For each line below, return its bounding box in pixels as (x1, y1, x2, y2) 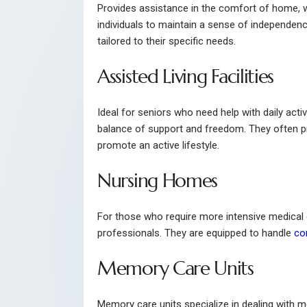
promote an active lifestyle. (97, 138, 219, 151)
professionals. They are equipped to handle (97, 226, 294, 239)
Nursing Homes (97, 168, 218, 193)
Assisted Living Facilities (97, 64, 274, 88)
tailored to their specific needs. (97, 34, 236, 47)
